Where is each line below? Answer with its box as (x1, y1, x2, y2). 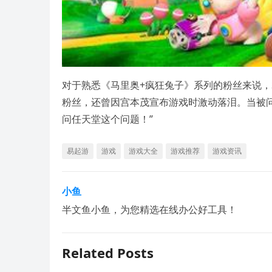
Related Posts (62, 243, 154, 262)
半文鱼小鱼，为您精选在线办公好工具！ (62, 203, 237, 217)
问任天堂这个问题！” (62, 112, 153, 126)
